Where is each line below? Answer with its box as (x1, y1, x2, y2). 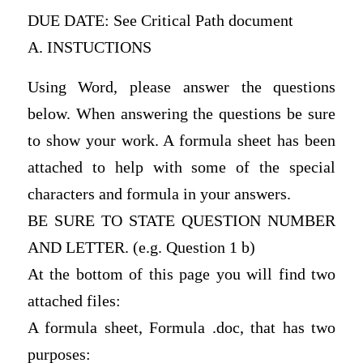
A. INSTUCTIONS (27, 38, 152, 56)
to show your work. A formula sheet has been (27, 132, 336, 150)
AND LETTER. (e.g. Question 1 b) (27, 239, 255, 257)
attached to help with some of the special (27, 159, 336, 177)
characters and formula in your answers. (27, 186, 291, 203)
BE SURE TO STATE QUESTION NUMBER (27, 212, 336, 230)
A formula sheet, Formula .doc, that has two (27, 319, 336, 337)
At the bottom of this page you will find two (27, 266, 336, 284)
